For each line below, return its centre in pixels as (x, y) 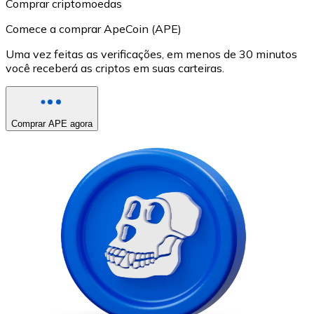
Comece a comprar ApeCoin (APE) (94, 29)
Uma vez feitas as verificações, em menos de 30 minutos (151, 54)
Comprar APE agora (52, 124)
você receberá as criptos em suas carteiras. (115, 68)
